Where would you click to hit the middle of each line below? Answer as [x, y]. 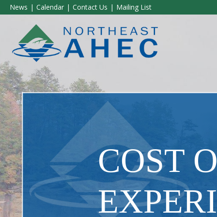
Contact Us [90, 7]
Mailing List [134, 7]
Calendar [50, 7]
